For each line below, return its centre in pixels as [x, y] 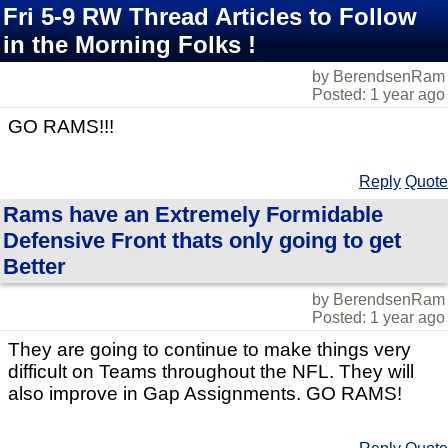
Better [34, 266]
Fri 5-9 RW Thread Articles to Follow [210, 16]
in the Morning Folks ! [129, 44]
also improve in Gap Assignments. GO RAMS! [205, 393]
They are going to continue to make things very [209, 349]
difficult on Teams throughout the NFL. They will [211, 371]
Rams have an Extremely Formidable [193, 214]
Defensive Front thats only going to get [202, 240]
